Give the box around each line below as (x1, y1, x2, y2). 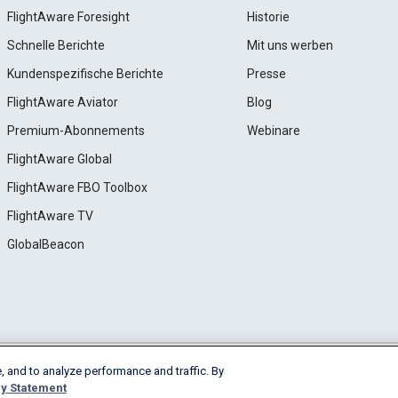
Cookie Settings (57, 364, 135, 378)
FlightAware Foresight (6, 10, 130, 24)
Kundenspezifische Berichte (6, 67, 163, 81)
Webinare (247, 123, 301, 138)
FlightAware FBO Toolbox (6, 180, 147, 195)
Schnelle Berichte (6, 38, 105, 52)
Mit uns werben (247, 38, 334, 52)
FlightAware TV (6, 209, 93, 223)
